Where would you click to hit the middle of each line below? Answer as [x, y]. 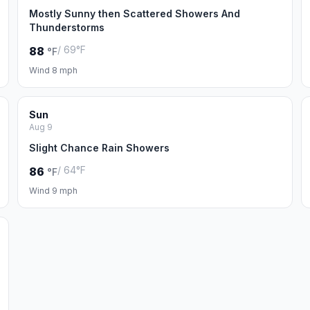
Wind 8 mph [54, 70]
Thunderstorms [67, 27]
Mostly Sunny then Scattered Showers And [135, 13]
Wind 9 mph [54, 191]
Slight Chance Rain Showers [100, 148]
